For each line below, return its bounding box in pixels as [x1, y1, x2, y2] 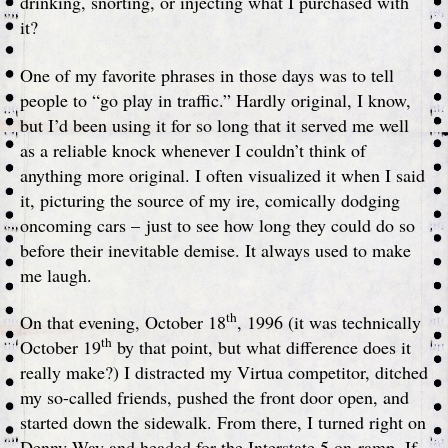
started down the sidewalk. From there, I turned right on [20, 410, 426, 434]
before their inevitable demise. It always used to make [20, 237, 411, 262]
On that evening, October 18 [20, 310, 226, 334]
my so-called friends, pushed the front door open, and [20, 385, 409, 409]
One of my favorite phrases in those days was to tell [20, 62, 394, 87]
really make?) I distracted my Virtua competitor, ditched [20, 360, 428, 384]
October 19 [20, 335, 101, 359]
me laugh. [20, 262, 92, 287]
